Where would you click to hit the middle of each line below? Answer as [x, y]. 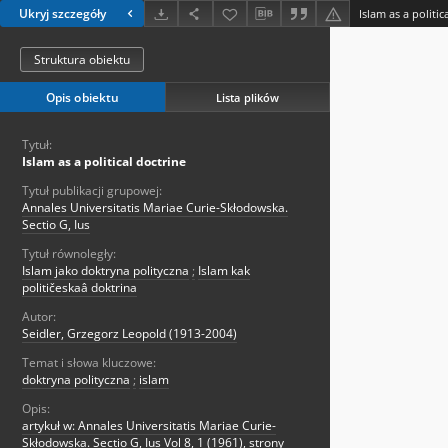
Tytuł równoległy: [69, 254]
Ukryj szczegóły [62, 14]
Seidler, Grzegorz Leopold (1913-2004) [129, 334]
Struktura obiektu [82, 60]
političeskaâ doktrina [79, 288]
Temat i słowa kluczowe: [89, 363]
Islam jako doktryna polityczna [105, 271]
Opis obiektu [82, 98]
